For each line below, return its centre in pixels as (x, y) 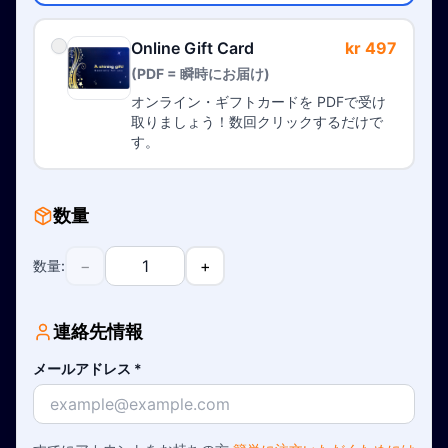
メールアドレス (82, 368)
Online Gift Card (192, 48)
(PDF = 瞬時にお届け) (200, 73)
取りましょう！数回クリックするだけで (257, 121)
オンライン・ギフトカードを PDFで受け (258, 101)
